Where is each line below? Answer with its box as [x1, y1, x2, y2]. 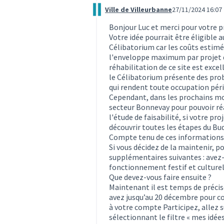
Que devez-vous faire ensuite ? [109, 171, 211, 182]
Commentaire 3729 [88, 8, 154, 19]
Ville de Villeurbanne [105, 4, 172, 14]
